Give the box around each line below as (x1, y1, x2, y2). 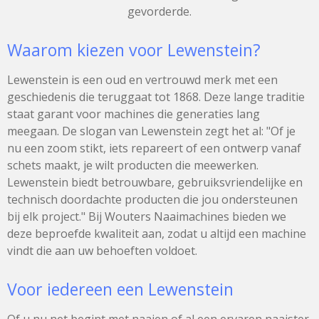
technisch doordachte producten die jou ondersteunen (7, 191, 298, 207)
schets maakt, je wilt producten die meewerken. (7, 157, 258, 173)
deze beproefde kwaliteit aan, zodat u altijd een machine (7, 225, 306, 241)
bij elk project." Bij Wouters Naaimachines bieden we (7, 208, 286, 224)
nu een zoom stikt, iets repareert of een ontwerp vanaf (7, 140, 301, 156)
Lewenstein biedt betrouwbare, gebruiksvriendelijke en (7, 174, 303, 190)
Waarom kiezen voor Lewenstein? (7, 38, 261, 61)
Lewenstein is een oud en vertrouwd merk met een (7, 71, 278, 88)
